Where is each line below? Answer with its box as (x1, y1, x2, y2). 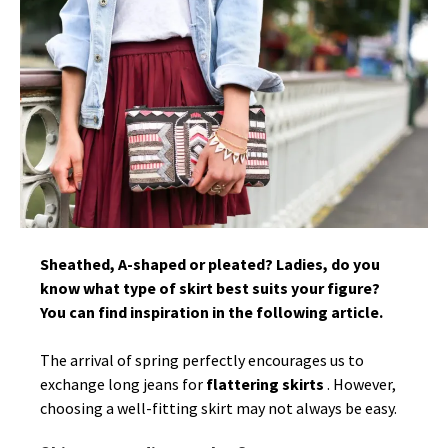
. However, (327, 374, 396, 395)
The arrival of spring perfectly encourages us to (40, 350, 364, 371)
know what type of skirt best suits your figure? (40, 278, 380, 299)
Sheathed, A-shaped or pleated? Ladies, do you (40, 254, 380, 275)
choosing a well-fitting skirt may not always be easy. (40, 398, 397, 419)
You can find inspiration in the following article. (40, 302, 386, 323)
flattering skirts (206, 374, 327, 395)
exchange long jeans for (40, 374, 206, 395)
